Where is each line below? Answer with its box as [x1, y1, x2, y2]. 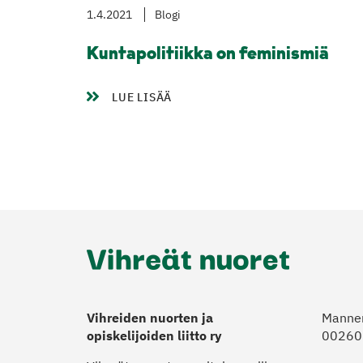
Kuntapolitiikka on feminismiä [87, 45, 329, 64]
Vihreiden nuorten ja [87, 309, 213, 326]
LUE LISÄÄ [112, 89, 173, 105]
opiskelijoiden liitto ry [87, 327, 222, 344]
